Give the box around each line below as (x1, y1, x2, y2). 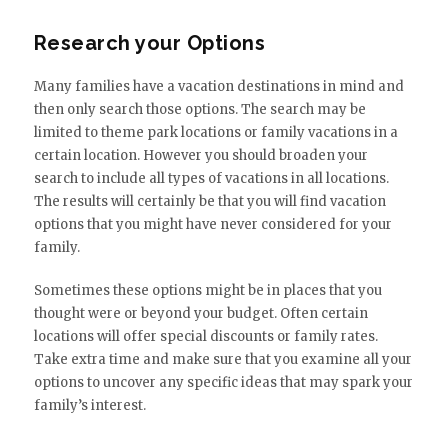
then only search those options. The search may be (33, 101, 366, 119)
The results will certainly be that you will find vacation (33, 193, 386, 211)
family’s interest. (33, 397, 146, 415)
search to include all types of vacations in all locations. (33, 170, 389, 188)
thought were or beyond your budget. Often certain (33, 305, 368, 323)
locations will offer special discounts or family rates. (33, 328, 378, 346)
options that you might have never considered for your (33, 216, 392, 234)
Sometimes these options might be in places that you (33, 282, 382, 300)
